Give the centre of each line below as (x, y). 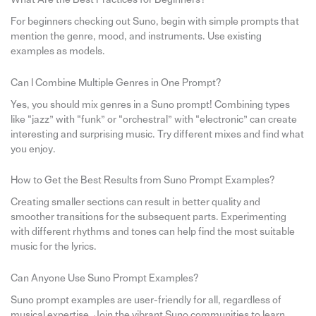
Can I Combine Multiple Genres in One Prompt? (116, 83)
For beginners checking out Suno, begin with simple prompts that (154, 22)
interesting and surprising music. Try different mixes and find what (157, 134)
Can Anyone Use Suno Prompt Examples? (104, 278)
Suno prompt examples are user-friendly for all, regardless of (146, 300)
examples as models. (57, 51)
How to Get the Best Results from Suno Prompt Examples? (142, 181)
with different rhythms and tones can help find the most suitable (152, 232)
